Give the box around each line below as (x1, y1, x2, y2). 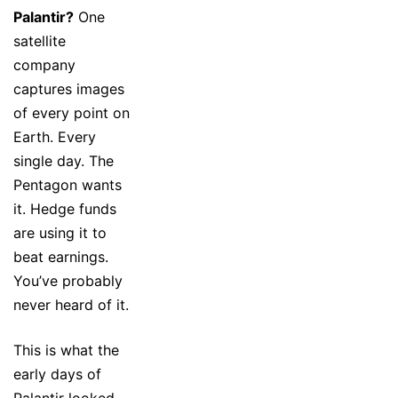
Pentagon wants (13, 175, 122, 194)
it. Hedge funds (13, 199, 116, 218)
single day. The (13, 151, 114, 170)
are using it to (13, 223, 107, 242)
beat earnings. (13, 247, 108, 266)
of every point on (13, 103, 130, 122)
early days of (13, 364, 101, 383)
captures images (13, 79, 124, 98)
